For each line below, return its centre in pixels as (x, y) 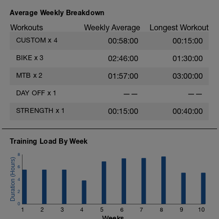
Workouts (27, 27)
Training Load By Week (49, 141)
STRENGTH (35, 110)
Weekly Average (112, 27)
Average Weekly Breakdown (57, 12)
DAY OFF (31, 93)
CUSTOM (31, 40)
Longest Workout (179, 27)
